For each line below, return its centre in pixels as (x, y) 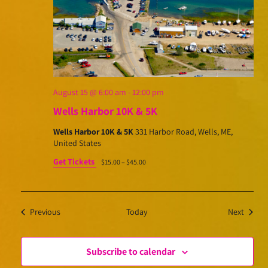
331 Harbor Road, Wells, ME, (184, 132)
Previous (45, 212)
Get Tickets (74, 162)
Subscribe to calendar (131, 252)
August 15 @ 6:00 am (89, 92)
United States (77, 143)
